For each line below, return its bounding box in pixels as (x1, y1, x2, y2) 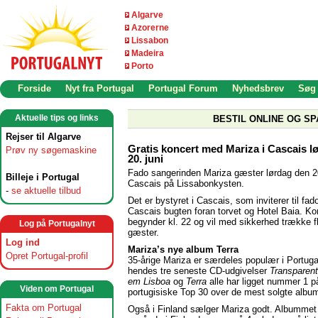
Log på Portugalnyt (18, 219, 95, 229)
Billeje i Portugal (6, 172, 79, 182)
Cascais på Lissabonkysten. (128, 177, 244, 189)
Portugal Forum (148, 83, 218, 94)
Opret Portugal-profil (6, 251, 88, 261)
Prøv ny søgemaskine (6, 145, 97, 155)
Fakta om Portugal (6, 302, 82, 313)
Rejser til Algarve (6, 131, 81, 142)
